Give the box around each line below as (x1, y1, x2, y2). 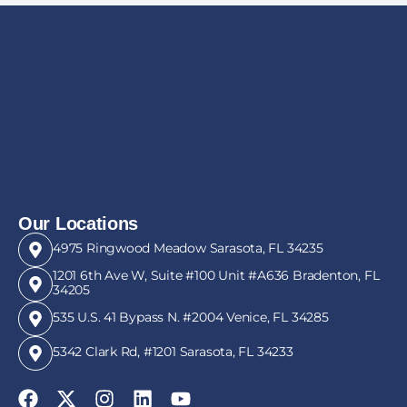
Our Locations (18, 213, 139, 233)
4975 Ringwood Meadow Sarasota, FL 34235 (53, 240, 323, 256)
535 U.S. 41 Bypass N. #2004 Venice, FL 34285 (53, 309, 329, 325)
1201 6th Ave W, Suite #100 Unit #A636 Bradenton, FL (53, 267, 380, 283)
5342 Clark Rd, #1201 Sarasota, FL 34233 (53, 343, 293, 360)
